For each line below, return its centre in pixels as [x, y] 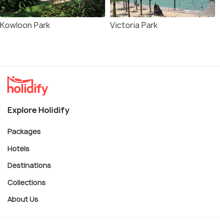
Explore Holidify [38, 110]
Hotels [18, 148]
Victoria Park [134, 25]
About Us [23, 199]
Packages [24, 131]
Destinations [29, 165]
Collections [27, 182]
